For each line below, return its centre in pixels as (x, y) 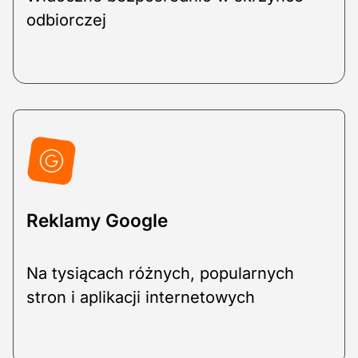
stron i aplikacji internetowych (141, 298)
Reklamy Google (97, 221)
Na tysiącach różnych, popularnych (160, 274)
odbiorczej (66, 20)
